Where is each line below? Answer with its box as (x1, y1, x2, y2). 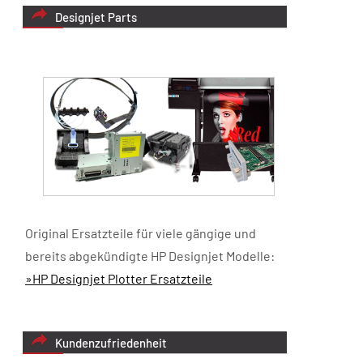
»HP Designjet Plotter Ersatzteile (25, 271, 212, 287)
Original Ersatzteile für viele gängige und (25, 225, 256, 241)
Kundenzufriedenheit (55, 335, 167, 351)
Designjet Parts (55, 9, 137, 24)
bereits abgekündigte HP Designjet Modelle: (25, 248, 275, 264)
